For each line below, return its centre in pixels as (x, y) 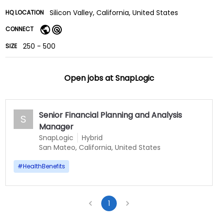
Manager (56, 127)
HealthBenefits (44, 166)
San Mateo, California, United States (100, 147)
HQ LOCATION (25, 12)
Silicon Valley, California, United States (114, 13)
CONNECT (20, 29)
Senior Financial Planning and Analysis (111, 115)
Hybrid (92, 137)
